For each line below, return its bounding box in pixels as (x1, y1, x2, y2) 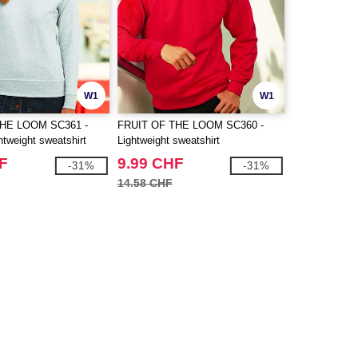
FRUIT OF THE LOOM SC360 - (117, 119, 264, 131)
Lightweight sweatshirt (117, 134, 220, 146)
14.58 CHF (117, 177, 173, 189)
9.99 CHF (117, 155, 184, 172)
